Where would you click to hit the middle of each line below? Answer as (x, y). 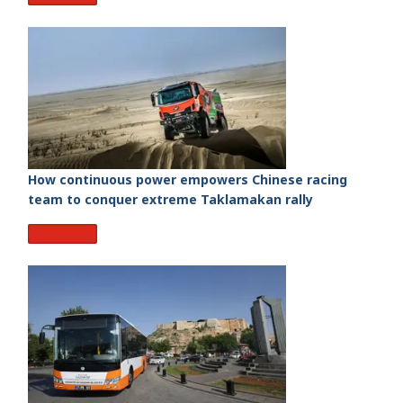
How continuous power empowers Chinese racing (188, 179)
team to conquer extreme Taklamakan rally (170, 199)
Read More (63, 233)
